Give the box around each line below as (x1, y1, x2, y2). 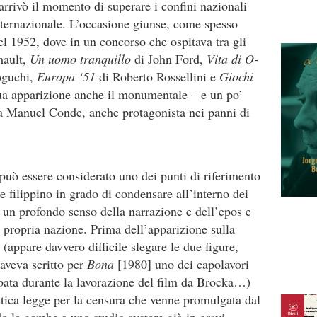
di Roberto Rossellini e (99, 68, 219, 85)
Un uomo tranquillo (30, 50, 134, 67)
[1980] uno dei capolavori (114, 255, 249, 272)
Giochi (219, 68, 253, 85)
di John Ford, (134, 50, 207, 67)
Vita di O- (207, 50, 258, 67)
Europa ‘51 (37, 68, 99, 85)
